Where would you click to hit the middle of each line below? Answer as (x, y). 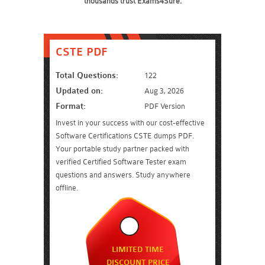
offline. (67, 188)
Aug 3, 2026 (164, 91)
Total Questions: (87, 75)
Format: (71, 106)
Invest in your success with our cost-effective (130, 123)
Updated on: (79, 91)
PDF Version (165, 106)
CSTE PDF (82, 52)
